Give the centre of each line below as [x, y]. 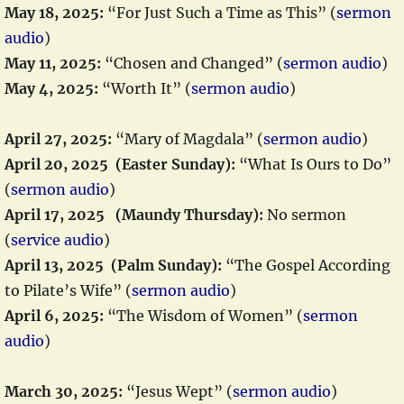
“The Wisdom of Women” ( [203, 316]
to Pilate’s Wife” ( [68, 290]
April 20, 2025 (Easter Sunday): [120, 164]
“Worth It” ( [145, 88]
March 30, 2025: [64, 391]
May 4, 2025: [51, 88]
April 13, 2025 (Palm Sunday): [113, 265]
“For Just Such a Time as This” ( [220, 13]
